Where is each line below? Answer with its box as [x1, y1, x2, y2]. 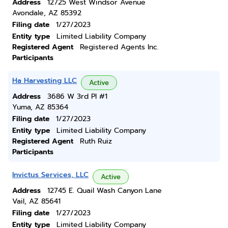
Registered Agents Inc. [80, 42, 159, 52]
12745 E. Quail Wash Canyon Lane [47, 185, 162, 196]
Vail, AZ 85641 [12, 196, 61, 207]
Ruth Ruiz [80, 136, 112, 147]
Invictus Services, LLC [12, 169, 89, 180]
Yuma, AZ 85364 [12, 102, 68, 112]
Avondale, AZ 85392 [12, 8, 81, 18]
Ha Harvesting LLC [12, 75, 77, 86]
